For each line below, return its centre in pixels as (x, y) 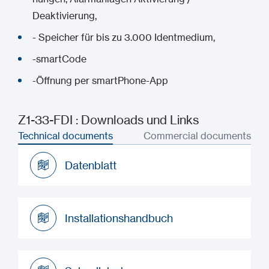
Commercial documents (197, 136)
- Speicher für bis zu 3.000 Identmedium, (124, 37)
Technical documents (65, 136)
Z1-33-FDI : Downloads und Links (108, 120)
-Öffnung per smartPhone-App (100, 80)
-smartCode (61, 59)
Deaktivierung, (65, 16)
